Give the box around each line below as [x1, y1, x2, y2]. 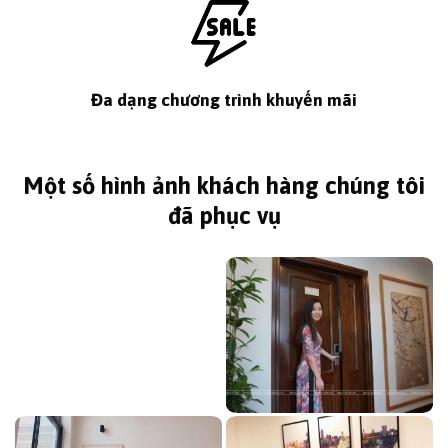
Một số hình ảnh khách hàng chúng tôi [23, 171, 425, 199]
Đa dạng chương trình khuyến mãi [91, 89, 357, 110]
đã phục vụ [167, 201, 281, 229]
